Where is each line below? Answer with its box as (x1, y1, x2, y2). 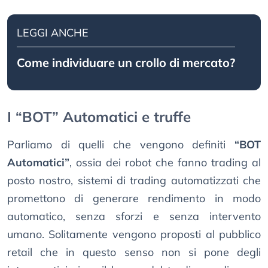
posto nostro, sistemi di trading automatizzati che (7, 173, 261, 188)
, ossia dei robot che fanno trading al (69, 156, 261, 170)
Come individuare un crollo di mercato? (17, 55, 235, 71)
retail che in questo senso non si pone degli (7, 245, 261, 260)
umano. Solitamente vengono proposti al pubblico (7, 227, 261, 242)
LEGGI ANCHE (17, 26, 89, 40)
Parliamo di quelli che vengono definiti (7, 138, 234, 152)
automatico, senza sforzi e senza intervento (7, 209, 261, 224)
